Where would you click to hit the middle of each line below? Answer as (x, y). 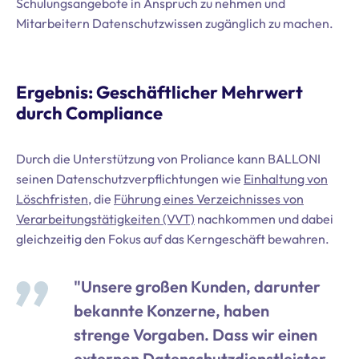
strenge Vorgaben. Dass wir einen (196, 335)
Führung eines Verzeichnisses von (209, 199)
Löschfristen (52, 199)
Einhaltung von (286, 179)
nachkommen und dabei (264, 219)
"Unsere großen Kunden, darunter (197, 286)
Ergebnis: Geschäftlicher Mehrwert (159, 92)
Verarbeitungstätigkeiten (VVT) (105, 219)
